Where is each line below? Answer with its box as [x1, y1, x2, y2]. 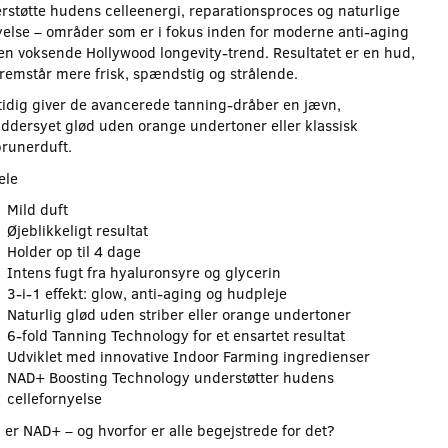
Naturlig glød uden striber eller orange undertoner [6, 304, 351, 325]
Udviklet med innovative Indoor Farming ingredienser [6, 346, 370, 367]
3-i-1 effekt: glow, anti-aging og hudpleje [6, 283, 287, 304]
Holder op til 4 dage [6, 241, 141, 262]
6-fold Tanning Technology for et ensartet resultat [6, 325, 345, 346]
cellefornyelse [6, 388, 102, 409]
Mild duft [6, 199, 68, 220]
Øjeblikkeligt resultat [6, 220, 148, 241]
